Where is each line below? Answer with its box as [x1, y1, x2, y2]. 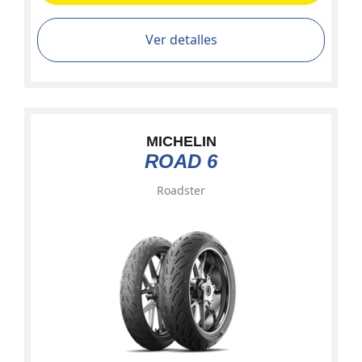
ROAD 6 [145, 150, 217, 172]
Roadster [157, 183, 205, 198]
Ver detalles [145, 31, 217, 48]
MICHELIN [145, 133, 217, 149]
